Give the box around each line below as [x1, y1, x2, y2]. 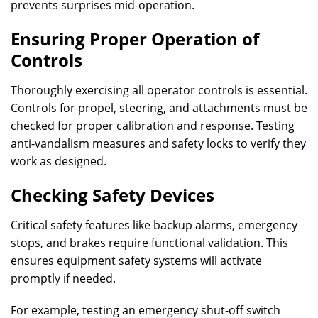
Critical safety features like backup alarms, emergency [11, 217, 297, 233]
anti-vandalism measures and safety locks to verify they [11, 136, 306, 151]
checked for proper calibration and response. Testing [11, 118, 295, 133]
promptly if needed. [11, 270, 116, 286]
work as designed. [11, 153, 106, 169]
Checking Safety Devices [11, 183, 214, 207]
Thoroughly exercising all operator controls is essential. [11, 82, 307, 98]
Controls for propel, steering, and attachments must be [11, 100, 307, 116]
